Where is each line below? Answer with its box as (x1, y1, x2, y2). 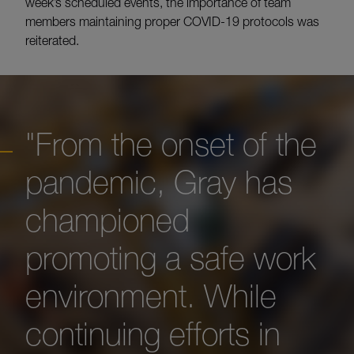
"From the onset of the (25, 125, 317, 163)
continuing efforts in (25, 314, 281, 352)
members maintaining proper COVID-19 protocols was (25, 13, 319, 28)
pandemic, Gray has (25, 163, 292, 201)
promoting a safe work (25, 239, 316, 277)
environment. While (25, 277, 277, 314)
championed (25, 201, 190, 239)
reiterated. (25, 32, 79, 47)
